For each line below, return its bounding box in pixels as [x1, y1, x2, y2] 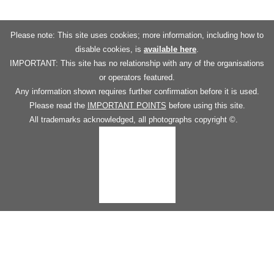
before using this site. [166, 101, 245, 111]
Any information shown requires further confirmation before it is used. [15, 87, 259, 97]
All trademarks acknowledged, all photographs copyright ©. [29, 115, 245, 125]
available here [144, 45, 196, 54]
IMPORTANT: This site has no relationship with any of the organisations [10, 59, 264, 68]
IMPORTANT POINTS [87, 101, 166, 111]
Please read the [29, 101, 87, 111]
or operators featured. [99, 73, 175, 83]
